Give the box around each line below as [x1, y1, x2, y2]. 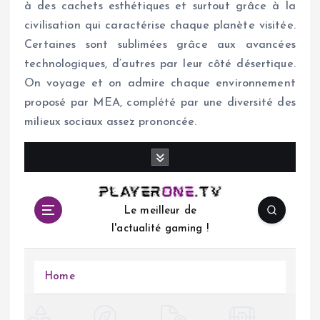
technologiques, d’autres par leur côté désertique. [24, 59, 296, 71]
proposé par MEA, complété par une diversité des [24, 97, 296, 109]
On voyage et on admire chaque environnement [24, 78, 296, 90]
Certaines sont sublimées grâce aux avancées [24, 39, 296, 51]
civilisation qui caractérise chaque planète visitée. [24, 20, 296, 32]
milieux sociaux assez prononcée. [24, 116, 197, 129]
